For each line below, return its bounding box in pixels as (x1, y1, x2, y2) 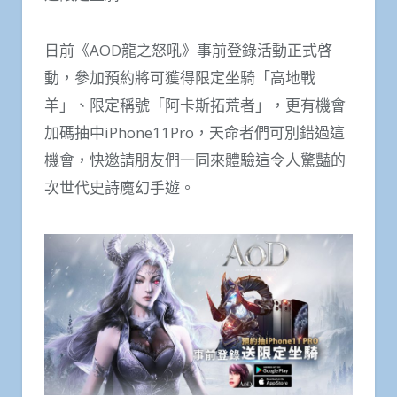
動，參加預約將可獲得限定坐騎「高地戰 (44, 66, 315, 88)
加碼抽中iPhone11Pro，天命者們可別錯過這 (44, 121, 345, 143)
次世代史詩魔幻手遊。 (44, 176, 195, 198)
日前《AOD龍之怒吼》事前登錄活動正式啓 (44, 39, 332, 60)
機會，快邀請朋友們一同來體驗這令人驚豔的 (44, 149, 346, 170)
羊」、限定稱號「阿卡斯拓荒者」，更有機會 (44, 94, 346, 115)
